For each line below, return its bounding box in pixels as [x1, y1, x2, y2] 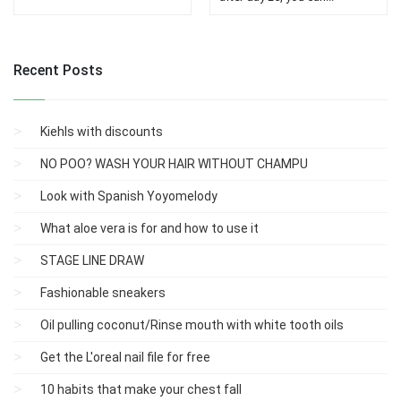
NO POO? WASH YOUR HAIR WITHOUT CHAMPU [40, 157, 308, 171]
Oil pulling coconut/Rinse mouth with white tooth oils [40, 318, 344, 332]
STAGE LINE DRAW [40, 253, 144, 268]
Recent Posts [13, 62, 103, 79]
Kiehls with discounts [40, 124, 163, 139]
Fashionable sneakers [40, 286, 166, 300]
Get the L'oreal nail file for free [40, 350, 210, 364]
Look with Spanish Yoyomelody [40, 189, 218, 203]
